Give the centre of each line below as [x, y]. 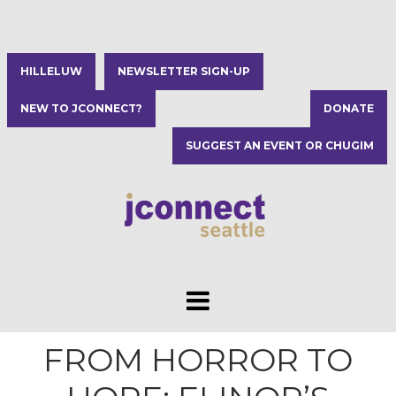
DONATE [349, 108]
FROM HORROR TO [198, 360]
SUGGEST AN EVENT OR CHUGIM [280, 145]
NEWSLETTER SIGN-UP [184, 71]
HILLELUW [51, 71]
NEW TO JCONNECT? [81, 108]
